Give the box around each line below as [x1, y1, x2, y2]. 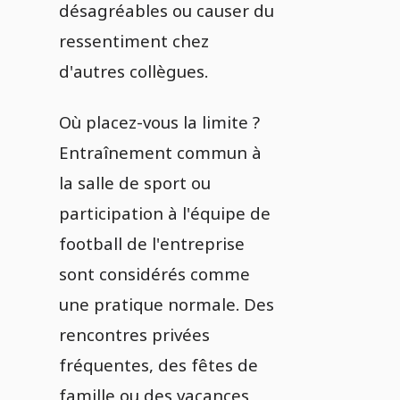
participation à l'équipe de [59, 202, 271, 224]
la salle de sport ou [59, 171, 211, 194]
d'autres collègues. [59, 60, 208, 82]
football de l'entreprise [59, 232, 245, 254]
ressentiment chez [59, 29, 209, 52]
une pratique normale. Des [59, 293, 274, 315]
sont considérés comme [59, 262, 250, 285]
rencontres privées [59, 323, 210, 346]
